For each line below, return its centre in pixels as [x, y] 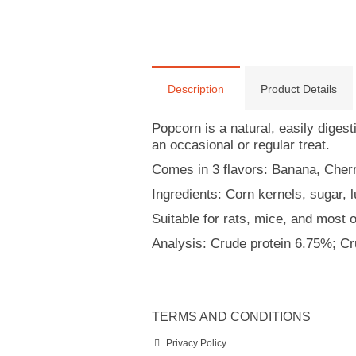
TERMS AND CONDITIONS [231, 317]
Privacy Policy [196, 343]
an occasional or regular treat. [241, 145]
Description [196, 89]
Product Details [299, 89]
